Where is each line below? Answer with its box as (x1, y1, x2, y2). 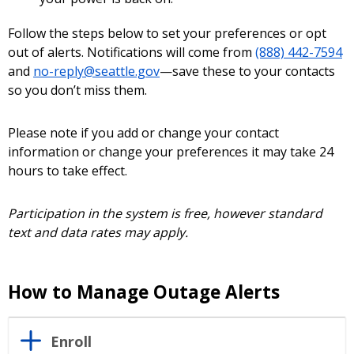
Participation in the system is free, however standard (8, 204, 322, 222)
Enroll (51, 331, 92, 351)
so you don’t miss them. (8, 81, 147, 99)
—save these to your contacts (160, 62, 335, 80)
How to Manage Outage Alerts (8, 279, 280, 304)
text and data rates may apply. (8, 223, 188, 241)
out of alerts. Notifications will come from (8, 43, 255, 61)
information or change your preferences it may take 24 (8, 142, 333, 160)
